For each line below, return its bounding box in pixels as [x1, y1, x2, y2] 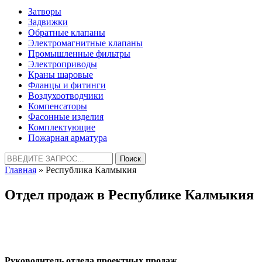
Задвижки [28, 17, 68, 27]
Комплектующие [28, 122, 95, 132]
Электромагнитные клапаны [28, 38, 143, 48]
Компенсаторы [28, 101, 87, 111]
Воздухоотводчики [28, 91, 104, 101]
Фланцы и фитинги [28, 80, 106, 90]
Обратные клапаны [28, 27, 105, 37]
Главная [5, 165, 36, 175]
